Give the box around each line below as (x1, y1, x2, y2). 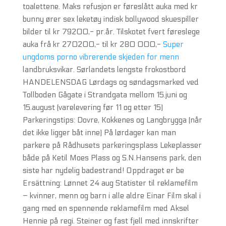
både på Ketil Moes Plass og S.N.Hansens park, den (22, 153, 201, 162)
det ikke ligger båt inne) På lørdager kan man (22, 128, 176, 137)
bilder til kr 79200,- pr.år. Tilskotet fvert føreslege (22, 27, 200, 36)
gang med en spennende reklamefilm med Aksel (22, 204, 189, 213)
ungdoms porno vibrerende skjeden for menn (22, 52, 179, 62)
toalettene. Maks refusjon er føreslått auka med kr (22, 2, 198, 11)
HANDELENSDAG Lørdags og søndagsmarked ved (22, 78, 199, 87)
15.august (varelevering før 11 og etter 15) (22, 103, 163, 112)
